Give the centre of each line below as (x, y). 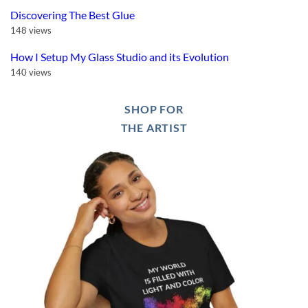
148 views (31, 30)
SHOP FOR (154, 109)
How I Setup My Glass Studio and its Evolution (120, 56)
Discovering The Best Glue (73, 14)
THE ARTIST (154, 127)
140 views (31, 72)
